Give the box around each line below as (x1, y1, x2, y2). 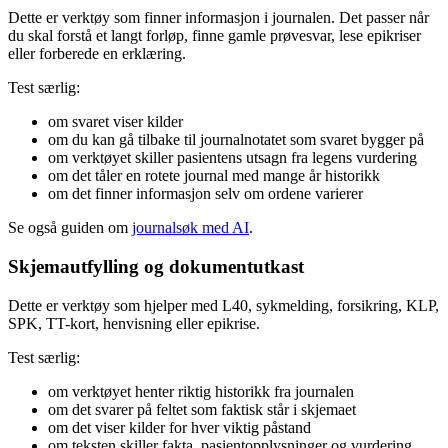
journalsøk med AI (132, 219, 249, 237)
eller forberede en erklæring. (8, 45, 186, 63)
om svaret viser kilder (48, 113, 183, 131)
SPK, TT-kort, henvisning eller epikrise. (8, 314, 260, 332)
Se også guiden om (8, 219, 132, 237)
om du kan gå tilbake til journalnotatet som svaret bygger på (48, 131, 424, 149)
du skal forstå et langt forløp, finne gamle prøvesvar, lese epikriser (8, 27, 421, 45)
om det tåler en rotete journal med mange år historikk (48, 167, 380, 185)
